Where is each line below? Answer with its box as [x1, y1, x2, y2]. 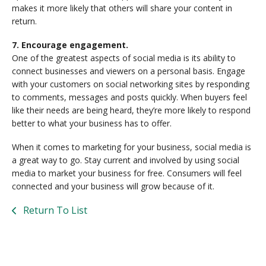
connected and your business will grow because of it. [12, 180, 214, 192]
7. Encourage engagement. [12, 39, 128, 50]
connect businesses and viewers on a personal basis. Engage [12, 65, 245, 77]
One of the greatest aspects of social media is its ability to [12, 52, 236, 64]
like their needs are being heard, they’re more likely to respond [12, 104, 251, 116]
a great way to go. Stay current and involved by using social [12, 154, 239, 166]
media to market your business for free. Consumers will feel [12, 167, 242, 179]
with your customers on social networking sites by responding [12, 78, 249, 90]
